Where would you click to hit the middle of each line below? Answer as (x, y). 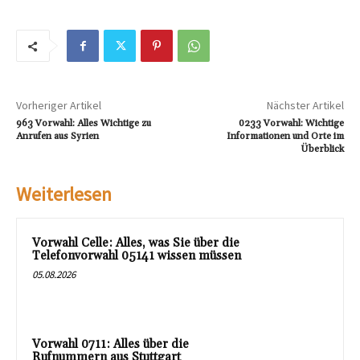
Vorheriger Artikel (59, 106)
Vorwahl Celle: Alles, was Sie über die (136, 243)
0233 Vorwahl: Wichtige (291, 124)
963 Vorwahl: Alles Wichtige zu (84, 124)
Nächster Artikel (305, 106)
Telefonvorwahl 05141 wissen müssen (137, 256)
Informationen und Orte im (285, 137)
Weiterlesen (64, 194)
